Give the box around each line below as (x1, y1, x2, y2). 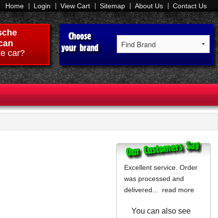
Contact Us (173, 2, 207, 10)
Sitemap (100, 2, 125, 10)
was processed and (124, 175, 184, 183)
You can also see (131, 207, 191, 216)
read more (162, 186, 194, 194)
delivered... (124, 186, 162, 194)
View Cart (60, 2, 90, 10)
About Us (135, 2, 163, 10)
